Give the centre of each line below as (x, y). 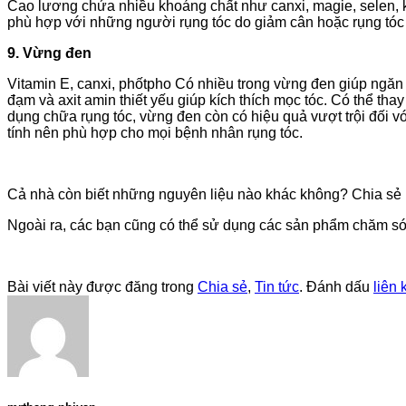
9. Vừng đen (49, 53)
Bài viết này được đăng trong (102, 286)
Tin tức (277, 286)
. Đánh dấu (336, 286)
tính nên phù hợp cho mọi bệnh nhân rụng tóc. (155, 132)
